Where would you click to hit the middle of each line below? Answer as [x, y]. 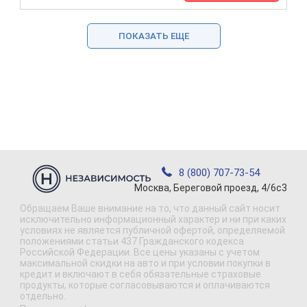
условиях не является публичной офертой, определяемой [152, 230]
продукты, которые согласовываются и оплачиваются [145, 285]
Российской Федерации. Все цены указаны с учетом [140, 252]
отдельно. [43, 296]
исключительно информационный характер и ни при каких [153, 219]
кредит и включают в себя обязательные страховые [140, 274]
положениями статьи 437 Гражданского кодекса [132, 241]
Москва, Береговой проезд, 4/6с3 [211, 188]
